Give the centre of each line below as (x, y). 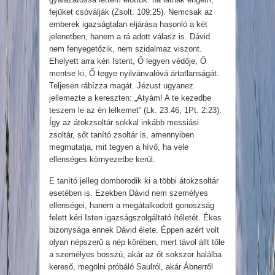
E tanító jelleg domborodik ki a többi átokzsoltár (134, 181)
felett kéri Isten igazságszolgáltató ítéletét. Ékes (135, 218)
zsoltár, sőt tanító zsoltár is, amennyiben (122, 135)
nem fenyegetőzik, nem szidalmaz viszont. (126, 49)
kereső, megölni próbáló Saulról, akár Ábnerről (131, 267)
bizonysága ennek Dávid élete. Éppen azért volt (134, 230)
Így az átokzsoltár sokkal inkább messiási (124, 123)
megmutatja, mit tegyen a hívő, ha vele (119, 147)
